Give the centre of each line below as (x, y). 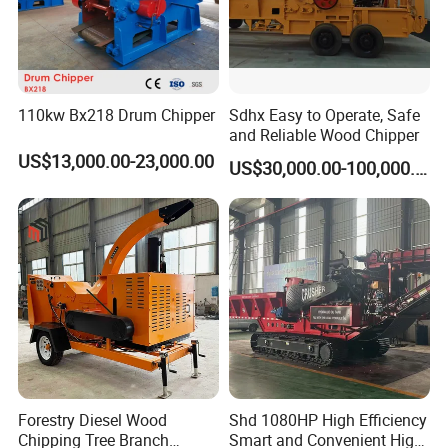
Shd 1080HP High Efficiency (327, 420)
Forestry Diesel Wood (93, 420)
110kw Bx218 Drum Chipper (117, 114)
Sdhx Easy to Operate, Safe (324, 114)
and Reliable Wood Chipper (323, 134)
